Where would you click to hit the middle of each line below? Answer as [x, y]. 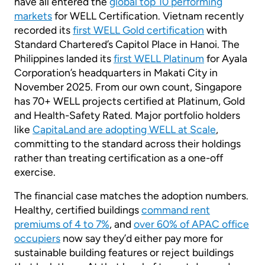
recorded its [43, 30]
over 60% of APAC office [191, 224]
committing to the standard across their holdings [127, 144]
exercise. [35, 172]
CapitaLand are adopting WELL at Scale [124, 130]
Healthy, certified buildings [78, 210]
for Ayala [226, 59]
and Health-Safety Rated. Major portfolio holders [127, 115]
